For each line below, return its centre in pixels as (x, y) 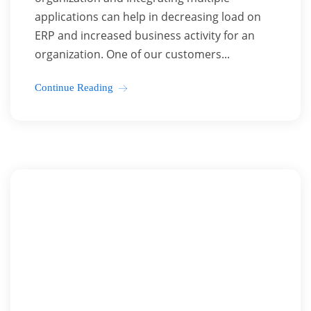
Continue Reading (74, 87)
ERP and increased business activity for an (145, 35)
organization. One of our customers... (132, 54)
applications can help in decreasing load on (148, 17)
